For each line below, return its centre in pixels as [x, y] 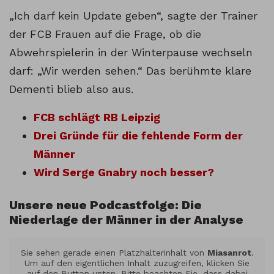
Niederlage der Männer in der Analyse [126, 220]
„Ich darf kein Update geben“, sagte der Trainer [133, 16]
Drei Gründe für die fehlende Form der [138, 136]
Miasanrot [229, 253]
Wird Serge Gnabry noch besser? [124, 172]
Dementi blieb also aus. [71, 89]
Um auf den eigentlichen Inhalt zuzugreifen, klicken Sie [137, 263]
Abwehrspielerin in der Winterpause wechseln [131, 53]
